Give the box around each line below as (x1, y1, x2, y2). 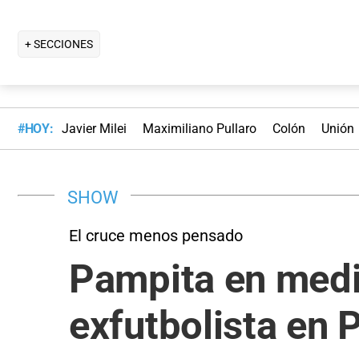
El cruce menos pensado (69, 225, 243, 245)
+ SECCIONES (25, 37, 93, 50)
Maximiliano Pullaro (142, 121, 256, 137)
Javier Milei (61, 121, 127, 137)
